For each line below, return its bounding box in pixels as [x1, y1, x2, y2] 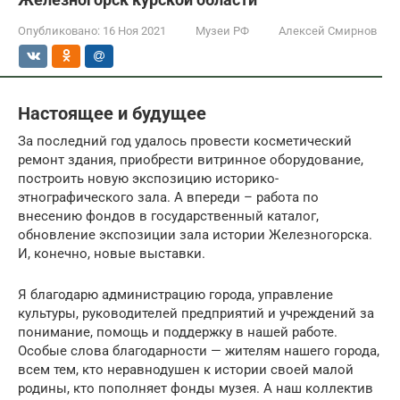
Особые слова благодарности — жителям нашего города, [18, 342, 379, 359]
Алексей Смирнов [279, 24, 377, 37]
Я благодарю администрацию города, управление [18, 286, 333, 303]
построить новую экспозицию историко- [18, 170, 279, 187]
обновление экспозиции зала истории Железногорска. [18, 226, 372, 243]
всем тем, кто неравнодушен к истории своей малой [18, 361, 354, 378]
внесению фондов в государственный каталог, [18, 207, 319, 224]
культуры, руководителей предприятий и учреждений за [18, 304, 374, 321]
